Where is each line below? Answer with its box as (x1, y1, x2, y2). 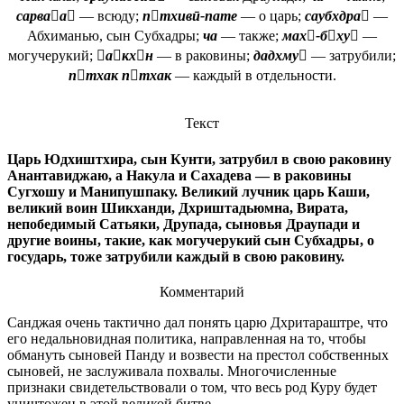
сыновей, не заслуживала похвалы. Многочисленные (7, 363, 336, 379)
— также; (217, 28, 282, 44)
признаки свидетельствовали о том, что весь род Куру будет (7, 379, 377, 395)
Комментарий (160, 283, 244, 299)
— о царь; (237, 8, 305, 24)
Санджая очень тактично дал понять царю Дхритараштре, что (7, 314, 388, 330)
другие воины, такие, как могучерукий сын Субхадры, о (7, 232, 374, 248)
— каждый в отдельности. (170, 68, 336, 84)
